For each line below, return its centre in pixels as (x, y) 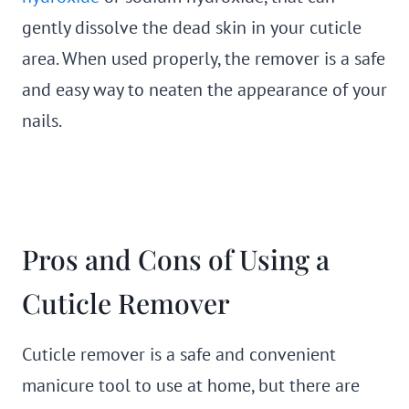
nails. (42, 121)
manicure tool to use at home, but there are (191, 385)
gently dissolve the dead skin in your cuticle (192, 27)
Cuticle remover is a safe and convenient (179, 354)
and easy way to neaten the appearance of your (204, 89)
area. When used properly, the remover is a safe (204, 58)
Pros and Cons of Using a (176, 259)
